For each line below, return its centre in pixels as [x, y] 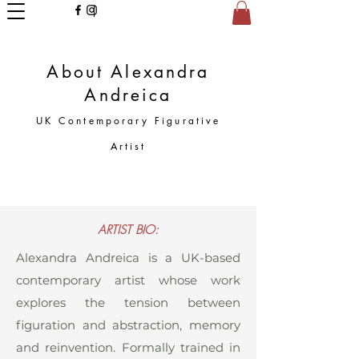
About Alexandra [128, 71]
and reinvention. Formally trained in [128, 347]
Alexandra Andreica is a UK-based [128, 257]
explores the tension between [128, 302]
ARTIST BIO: [128, 230]
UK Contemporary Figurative [128, 120]
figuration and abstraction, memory [128, 325]
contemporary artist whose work [128, 280]
